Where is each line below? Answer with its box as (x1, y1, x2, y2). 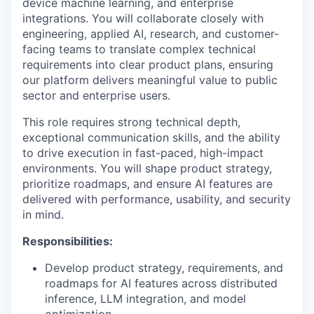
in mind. (22, 207, 64, 221)
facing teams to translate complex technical (22, 41, 256, 56)
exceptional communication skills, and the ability (22, 130, 280, 144)
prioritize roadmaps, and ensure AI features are (22, 176, 273, 191)
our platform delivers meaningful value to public (22, 72, 278, 87)
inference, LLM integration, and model (45, 291, 246, 306)
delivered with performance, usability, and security (22, 191, 291, 206)
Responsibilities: (22, 233, 113, 248)
